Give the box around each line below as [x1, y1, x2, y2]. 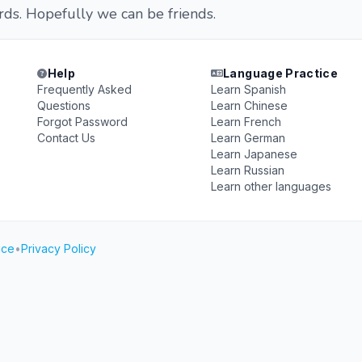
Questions [37, 99, 91, 112]
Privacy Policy [21, 242, 96, 255]
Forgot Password [37, 115, 128, 128]
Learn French [210, 115, 281, 128]
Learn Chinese [210, 99, 288, 112]
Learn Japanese [210, 147, 297, 161]
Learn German [210, 131, 285, 145]
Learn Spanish [210, 82, 286, 96]
